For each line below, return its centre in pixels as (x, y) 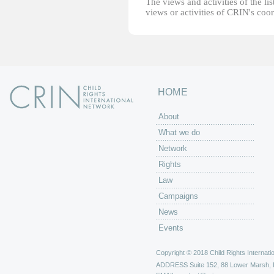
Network (173, 148)
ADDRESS (172, 265)
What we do (179, 132)
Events (171, 228)
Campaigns (178, 196)
